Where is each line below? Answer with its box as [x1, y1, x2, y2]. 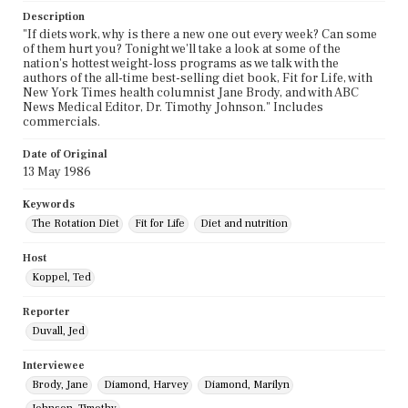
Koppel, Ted [32, 270, 91, 285]
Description [23, 10, 85, 25]
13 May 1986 [23, 164, 91, 181]
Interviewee [23, 359, 85, 373]
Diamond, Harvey [104, 378, 189, 393]
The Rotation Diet [32, 217, 119, 231]
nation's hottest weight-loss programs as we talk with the [23, 56, 339, 73]
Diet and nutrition [200, 217, 288, 231]
